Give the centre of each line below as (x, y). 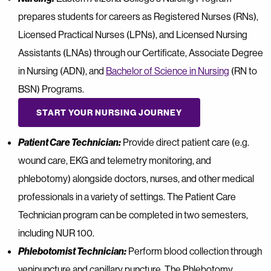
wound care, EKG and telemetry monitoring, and (115, 160)
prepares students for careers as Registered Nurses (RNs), (138, 16)
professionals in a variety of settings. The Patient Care (127, 196)
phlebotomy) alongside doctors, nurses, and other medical (136, 178)
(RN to (243, 70)
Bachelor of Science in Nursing (168, 70)
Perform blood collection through (194, 251)
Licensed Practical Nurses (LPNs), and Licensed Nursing (133, 34)
